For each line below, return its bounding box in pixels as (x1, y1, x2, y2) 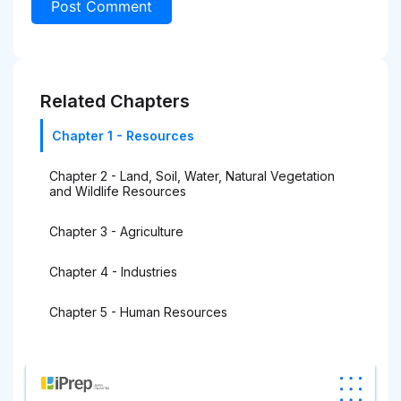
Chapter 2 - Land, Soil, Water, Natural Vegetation (49, 167, 335, 183)
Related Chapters (40, 90, 190, 112)
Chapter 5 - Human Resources (49, 303, 227, 320)
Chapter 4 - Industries (49, 263, 177, 279)
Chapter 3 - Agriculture (49, 223, 183, 239)
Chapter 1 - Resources (52, 127, 194, 143)
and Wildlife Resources (49, 183, 186, 199)
